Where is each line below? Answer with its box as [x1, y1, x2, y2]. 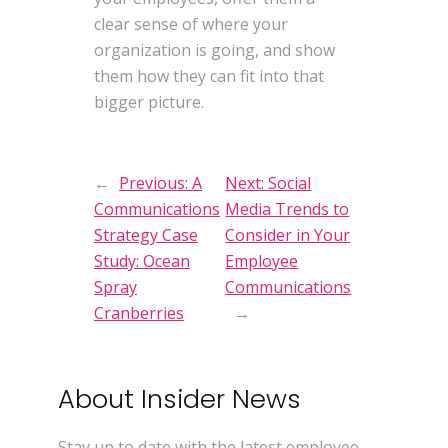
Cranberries [94, 301, 185, 324]
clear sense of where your [94, 13, 289, 36]
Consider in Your [225, 223, 351, 246]
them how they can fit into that [94, 65, 325, 88]
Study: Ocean [94, 249, 191, 272]
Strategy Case [94, 223, 199, 246]
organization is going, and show [94, 39, 336, 62]
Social [268, 171, 312, 194]
